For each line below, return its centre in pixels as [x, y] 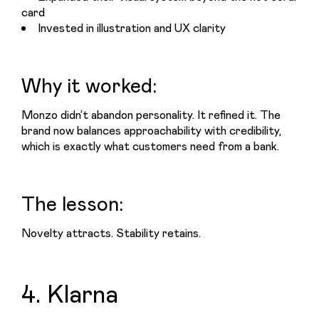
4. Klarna [70, 293]
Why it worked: [89, 85]
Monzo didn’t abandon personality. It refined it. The [151, 115]
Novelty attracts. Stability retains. [111, 233]
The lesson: [72, 203]
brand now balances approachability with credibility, [151, 130]
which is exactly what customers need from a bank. [150, 146]
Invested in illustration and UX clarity [132, 28]
